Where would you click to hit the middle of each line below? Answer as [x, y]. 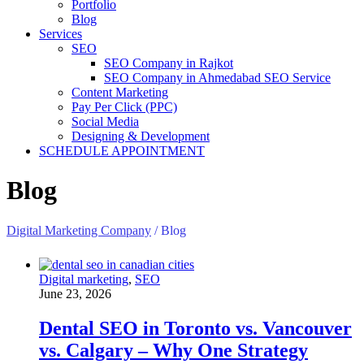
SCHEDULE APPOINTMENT [122, 150]
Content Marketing [120, 92]
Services [61, 33]
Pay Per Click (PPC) [124, 106]
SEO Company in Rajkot [169, 63]
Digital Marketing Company [79, 230]
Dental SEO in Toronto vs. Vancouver [195, 329]
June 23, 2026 [75, 294]
